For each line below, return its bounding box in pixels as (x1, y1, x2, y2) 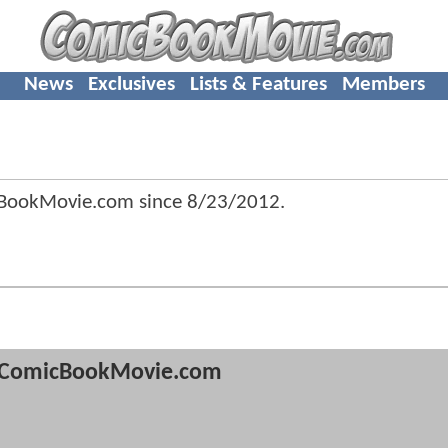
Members (341, 73, 425, 95)
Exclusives (87, 73, 175, 95)
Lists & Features (189, 73, 327, 95)
